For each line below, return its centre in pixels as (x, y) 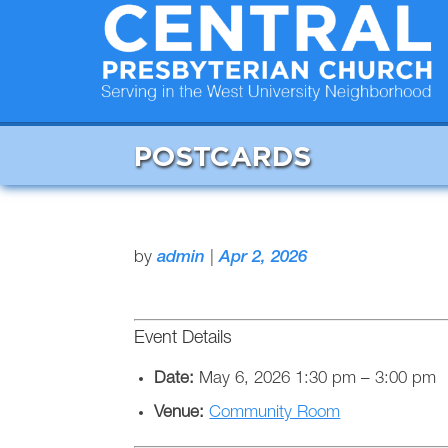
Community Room (275, 413)
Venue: (179, 413)
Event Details (183, 338)
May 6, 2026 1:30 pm (278, 379)
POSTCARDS (223, 155)
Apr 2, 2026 (263, 258)
